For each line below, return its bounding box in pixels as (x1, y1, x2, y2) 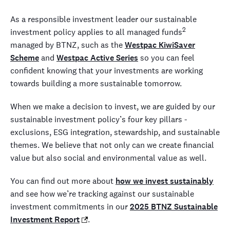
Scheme (10, 52, 39, 63)
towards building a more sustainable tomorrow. (10, 78, 182, 89)
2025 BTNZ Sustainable (130, 201, 218, 212)
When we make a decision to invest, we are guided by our (10, 101, 215, 112)
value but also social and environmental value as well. (10, 152, 206, 163)
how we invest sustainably (116, 175, 214, 186)
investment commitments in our (10, 201, 130, 212)
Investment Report (10, 214, 80, 225)
